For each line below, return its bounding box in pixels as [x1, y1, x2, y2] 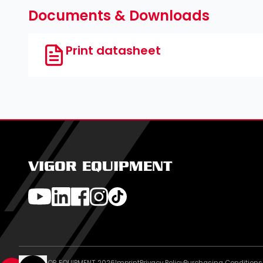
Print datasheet [66, 42, 161, 59]
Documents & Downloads [28, 6, 210, 26]
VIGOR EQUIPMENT [28, 160, 173, 175]
